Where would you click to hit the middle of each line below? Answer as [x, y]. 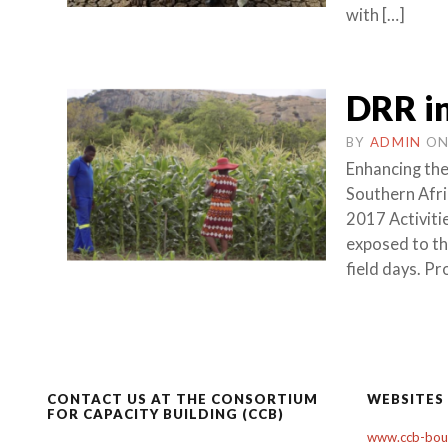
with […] [375, 15]
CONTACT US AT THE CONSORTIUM [182, 399]
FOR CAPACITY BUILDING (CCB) [165, 414]
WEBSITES [405, 399]
